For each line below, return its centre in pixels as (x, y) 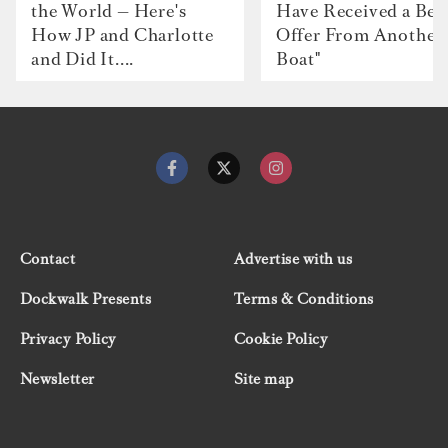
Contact (48, 258)
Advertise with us (293, 258)
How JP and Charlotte (123, 34)
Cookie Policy (281, 338)
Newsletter (57, 378)
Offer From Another (359, 34)
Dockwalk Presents (86, 298)
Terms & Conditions (304, 298)
